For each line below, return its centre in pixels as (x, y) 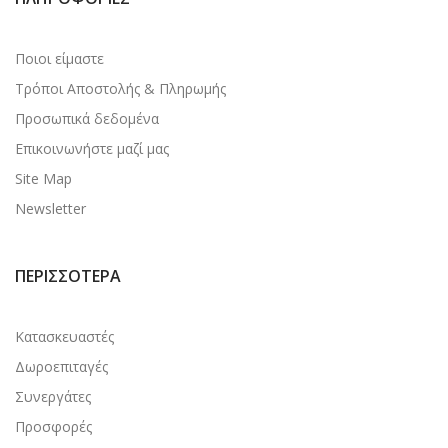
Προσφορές (53, 426)
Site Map (43, 178)
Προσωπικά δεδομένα (87, 118)
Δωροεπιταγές (61, 366)
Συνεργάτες (53, 396)
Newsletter (50, 208)
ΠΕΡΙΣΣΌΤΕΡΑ (68, 275)
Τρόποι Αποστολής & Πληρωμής (120, 88)
